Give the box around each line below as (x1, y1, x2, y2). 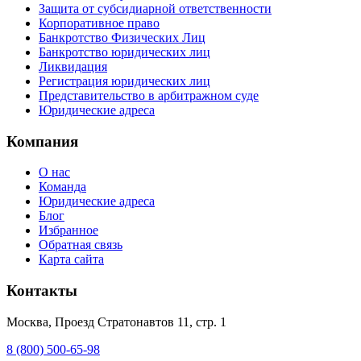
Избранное (39, 223, 98, 238)
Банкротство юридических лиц (39, 44, 210, 59)
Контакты (6, 282, 77, 300)
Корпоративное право (39, 15, 160, 30)
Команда (39, 180, 86, 194)
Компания (6, 132, 78, 150)
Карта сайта (39, 252, 104, 267)
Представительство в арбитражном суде (39, 88, 259, 102)
